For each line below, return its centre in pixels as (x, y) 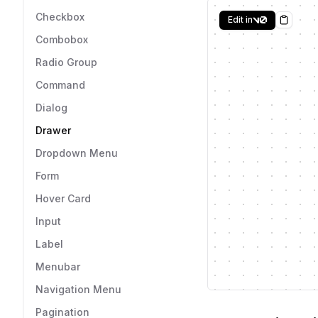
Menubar (58, 267)
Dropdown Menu (77, 153)
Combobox (62, 39)
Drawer (53, 130)
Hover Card (63, 198)
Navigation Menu (78, 289)
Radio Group (66, 62)
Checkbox (60, 17)
